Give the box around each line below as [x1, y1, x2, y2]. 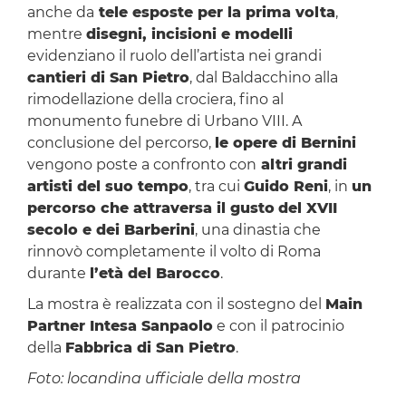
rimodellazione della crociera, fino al [26, 91, 284, 109]
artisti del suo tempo [26, 178, 188, 196]
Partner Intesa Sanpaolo [26, 317, 213, 335]
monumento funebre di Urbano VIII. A [26, 112, 302, 130]
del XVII [277, 199, 337, 217]
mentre [26, 25, 86, 43]
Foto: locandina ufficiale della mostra [26, 370, 301, 388]
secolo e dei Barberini [26, 221, 195, 239]
